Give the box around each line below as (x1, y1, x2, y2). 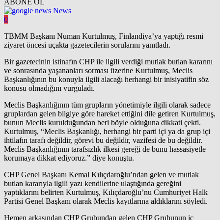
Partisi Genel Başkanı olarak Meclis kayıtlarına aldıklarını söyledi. (4, 197, 208, 206)
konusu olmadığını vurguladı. (4, 84, 95, 93)
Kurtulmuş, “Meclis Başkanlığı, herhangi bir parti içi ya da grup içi (4, 127, 210, 136)
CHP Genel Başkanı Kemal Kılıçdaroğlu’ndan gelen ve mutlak (4, 170, 199, 179)
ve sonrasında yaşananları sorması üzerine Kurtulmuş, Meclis (4, 66, 192, 75)
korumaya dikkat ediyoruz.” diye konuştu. (4, 154, 134, 163)
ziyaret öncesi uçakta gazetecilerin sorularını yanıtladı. (4, 41, 170, 50)
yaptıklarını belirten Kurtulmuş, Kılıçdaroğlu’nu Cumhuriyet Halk (4, 188, 208, 197)
